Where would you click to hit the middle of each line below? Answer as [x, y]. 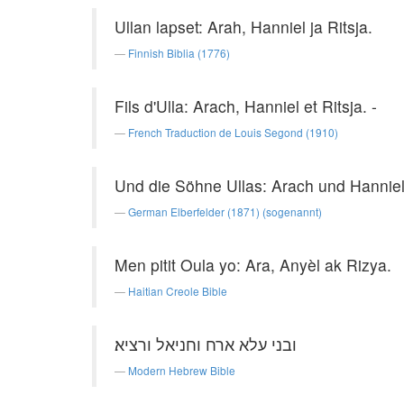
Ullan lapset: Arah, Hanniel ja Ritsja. [243, 27]
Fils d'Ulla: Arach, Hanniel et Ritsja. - [246, 106]
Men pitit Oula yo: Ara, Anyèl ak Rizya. [253, 265]
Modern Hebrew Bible [182, 370]
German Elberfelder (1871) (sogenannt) [225, 211]
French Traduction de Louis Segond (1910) [233, 132]
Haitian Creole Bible [178, 291]
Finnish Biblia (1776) [179, 53]
